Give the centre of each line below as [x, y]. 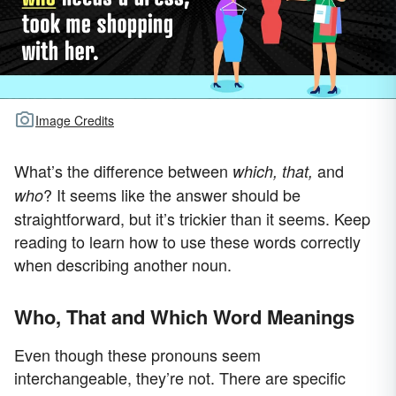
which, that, [273, 171]
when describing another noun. [123, 264]
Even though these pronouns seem [137, 354]
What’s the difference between [123, 170]
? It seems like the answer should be [172, 194]
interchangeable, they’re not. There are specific [180, 377]
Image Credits [75, 121]
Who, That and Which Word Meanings [184, 316]
